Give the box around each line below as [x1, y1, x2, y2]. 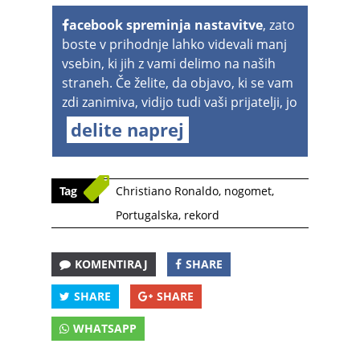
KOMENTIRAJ [75, 256, 148, 272]
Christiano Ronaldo [116, 183, 219, 198]
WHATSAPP [73, 321, 137, 336]
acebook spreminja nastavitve [69, 16, 263, 34]
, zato [263, 16, 295, 34]
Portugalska [116, 207, 178, 223]
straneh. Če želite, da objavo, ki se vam [62, 74, 293, 92]
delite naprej [71, 117, 184, 141]
